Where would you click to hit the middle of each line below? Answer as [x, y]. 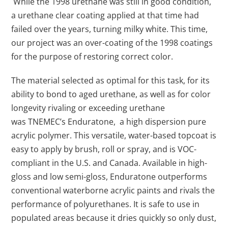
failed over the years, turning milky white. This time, [110, 29]
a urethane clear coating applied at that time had [105, 15]
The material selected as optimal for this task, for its [111, 80]
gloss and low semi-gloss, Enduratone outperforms [109, 176]
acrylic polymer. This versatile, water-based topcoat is [114, 135]
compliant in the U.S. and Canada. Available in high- [109, 163]
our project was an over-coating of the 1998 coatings [112, 42]
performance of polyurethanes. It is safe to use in [106, 204]
